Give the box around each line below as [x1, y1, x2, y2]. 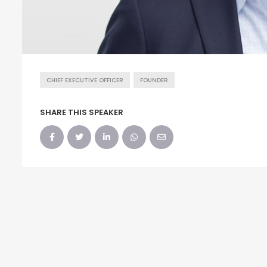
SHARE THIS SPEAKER [40, 106, 123, 118]
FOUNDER [140, 76, 168, 84]
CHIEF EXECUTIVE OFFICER [46, 76, 123, 84]
